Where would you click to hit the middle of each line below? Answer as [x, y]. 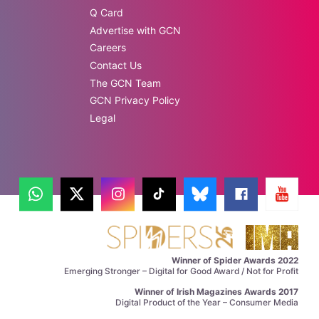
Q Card [107, 12]
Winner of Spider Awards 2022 [235, 260]
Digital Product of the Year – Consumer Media [207, 302]
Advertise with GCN [136, 30]
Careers [108, 48]
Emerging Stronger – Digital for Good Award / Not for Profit [182, 271]
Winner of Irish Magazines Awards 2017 [217, 291]
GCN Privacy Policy [135, 100]
